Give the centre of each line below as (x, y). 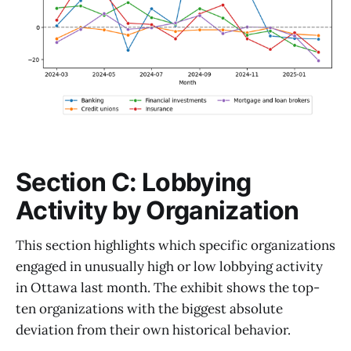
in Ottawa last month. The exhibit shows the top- (168, 288)
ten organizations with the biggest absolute (149, 309)
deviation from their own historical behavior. (153, 330)
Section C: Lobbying (134, 182)
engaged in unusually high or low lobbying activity (169, 267)
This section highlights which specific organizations (175, 246)
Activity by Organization (157, 210)
